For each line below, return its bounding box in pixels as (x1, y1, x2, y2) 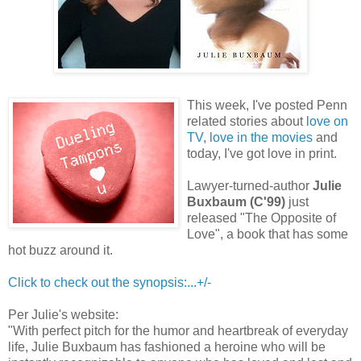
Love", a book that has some (187, 226, 348, 241)
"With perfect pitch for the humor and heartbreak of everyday (8, 323, 348, 338)
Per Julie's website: (8, 307, 118, 322)
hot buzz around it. (8, 243, 113, 257)
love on (306, 114, 348, 128)
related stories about (187, 114, 306, 128)
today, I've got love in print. (187, 146, 337, 160)
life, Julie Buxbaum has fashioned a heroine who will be (8, 339, 326, 354)
